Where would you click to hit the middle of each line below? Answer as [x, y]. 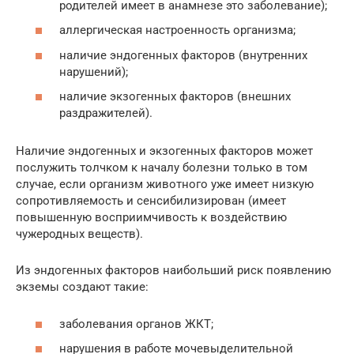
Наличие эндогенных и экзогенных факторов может [164, 151]
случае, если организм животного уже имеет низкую [165, 185]
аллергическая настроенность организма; [177, 30]
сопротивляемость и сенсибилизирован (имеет [151, 201]
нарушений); [94, 72]
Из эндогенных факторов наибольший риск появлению [173, 271]
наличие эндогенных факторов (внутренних [183, 55]
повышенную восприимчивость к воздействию [151, 218]
